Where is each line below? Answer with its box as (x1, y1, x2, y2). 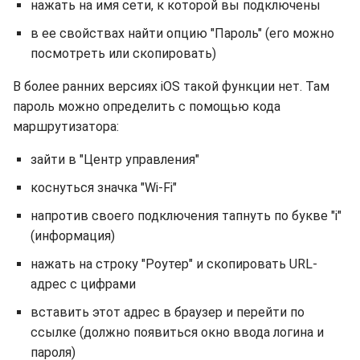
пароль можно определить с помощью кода (13, 99, 280, 114)
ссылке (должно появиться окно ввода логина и (31, 325, 324, 340)
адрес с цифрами (31, 276, 136, 292)
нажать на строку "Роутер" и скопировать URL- (31, 256, 317, 272)
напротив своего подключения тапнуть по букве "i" (31, 208, 342, 223)
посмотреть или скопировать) (31, 46, 216, 61)
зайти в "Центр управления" (31, 152, 199, 167)
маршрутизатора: (13, 119, 119, 134)
